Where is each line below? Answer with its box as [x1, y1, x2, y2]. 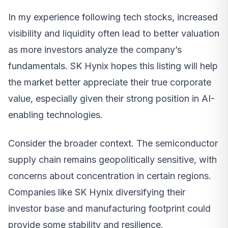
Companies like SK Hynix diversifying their [8, 187, 185, 198]
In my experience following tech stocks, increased [8, 12, 218, 23]
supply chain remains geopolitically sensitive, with [8, 154, 217, 165]
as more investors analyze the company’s [8, 44, 182, 55]
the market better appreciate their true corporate [8, 77, 211, 88]
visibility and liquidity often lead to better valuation [8, 28, 219, 39]
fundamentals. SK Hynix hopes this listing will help [8, 61, 218, 72]
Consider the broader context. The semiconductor [8, 138, 218, 149]
